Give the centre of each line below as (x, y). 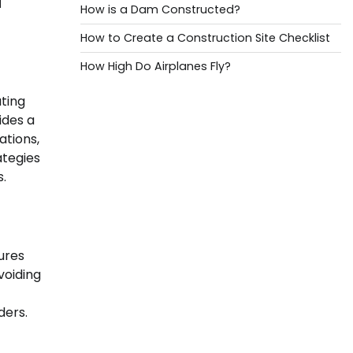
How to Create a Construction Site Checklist (205, 38)
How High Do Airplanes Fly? (155, 66)
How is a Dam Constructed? (160, 9)
